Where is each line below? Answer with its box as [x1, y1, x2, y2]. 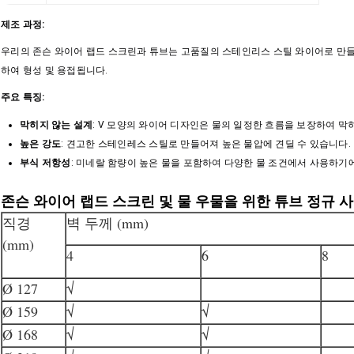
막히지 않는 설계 [20, 119, 93, 130]
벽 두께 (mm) [66, 213, 149, 232]
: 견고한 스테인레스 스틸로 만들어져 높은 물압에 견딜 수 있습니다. [61, 137, 351, 149]
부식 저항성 [20, 156, 71, 168]
